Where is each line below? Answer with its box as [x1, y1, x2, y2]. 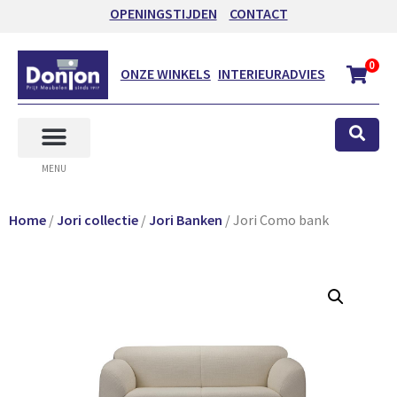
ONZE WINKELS [120, 65, 211, 83]
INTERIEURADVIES [217, 65, 325, 83]
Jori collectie [57, 210, 138, 229]
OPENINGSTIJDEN [109, 4, 217, 22]
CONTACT [229, 4, 288, 22]
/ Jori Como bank [222, 210, 329, 229]
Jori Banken [149, 210, 222, 229]
